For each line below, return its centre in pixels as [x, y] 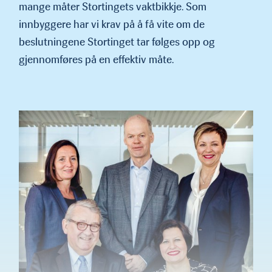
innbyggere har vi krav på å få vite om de [112, 24]
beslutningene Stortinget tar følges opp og [117, 42]
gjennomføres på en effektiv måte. [96, 59]
